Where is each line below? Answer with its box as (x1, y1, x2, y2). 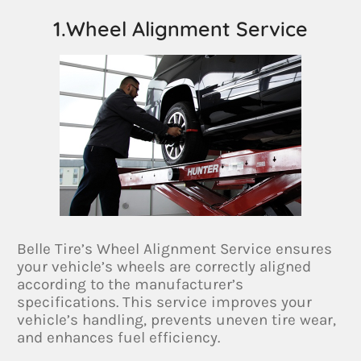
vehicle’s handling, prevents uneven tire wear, (17, 310, 337, 329)
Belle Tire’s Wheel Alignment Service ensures (17, 239, 333, 258)
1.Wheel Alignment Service (53, 15, 308, 41)
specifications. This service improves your (17, 293, 313, 311)
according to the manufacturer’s (17, 275, 244, 293)
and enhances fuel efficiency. (17, 328, 221, 346)
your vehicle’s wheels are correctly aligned (17, 257, 312, 276)
